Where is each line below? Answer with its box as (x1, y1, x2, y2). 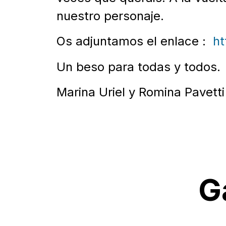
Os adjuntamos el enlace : (56, 34, 213, 49)
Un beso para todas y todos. (56, 59, 220, 74)
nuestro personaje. (56, 9, 164, 23)
